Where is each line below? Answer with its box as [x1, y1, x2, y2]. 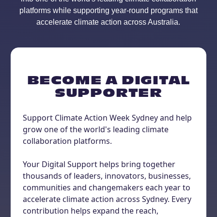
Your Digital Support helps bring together [23, 159, 176, 170]
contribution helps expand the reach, [23, 205, 159, 216]
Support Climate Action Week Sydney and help [23, 112, 192, 123]
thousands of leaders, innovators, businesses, [23, 170, 191, 181]
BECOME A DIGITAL [27, 76, 190, 87]
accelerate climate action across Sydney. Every [23, 194, 192, 204]
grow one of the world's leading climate [23, 124, 169, 135]
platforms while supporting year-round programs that [19, 6, 198, 15]
